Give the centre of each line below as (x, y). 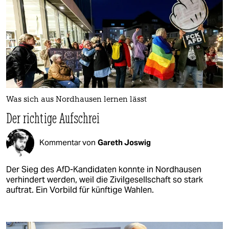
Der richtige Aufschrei (53, 118)
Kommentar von (67, 143)
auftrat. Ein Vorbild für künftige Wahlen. (80, 190)
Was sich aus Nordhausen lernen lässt (76, 100)
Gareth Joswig (124, 143)
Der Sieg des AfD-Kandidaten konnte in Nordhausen (104, 169)
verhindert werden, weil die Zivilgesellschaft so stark (105, 179)
